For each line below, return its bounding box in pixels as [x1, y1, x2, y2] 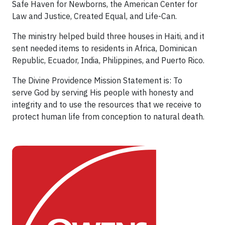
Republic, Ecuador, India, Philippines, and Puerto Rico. [12, 55, 204, 65]
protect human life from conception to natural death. [12, 111, 204, 122]
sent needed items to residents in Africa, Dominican [12, 43, 197, 53]
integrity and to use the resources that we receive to [12, 99, 201, 109]
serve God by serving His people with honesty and [12, 87, 193, 97]
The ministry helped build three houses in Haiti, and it [12, 31, 204, 41]
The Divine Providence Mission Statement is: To [12, 75, 182, 85]
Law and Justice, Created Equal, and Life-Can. [12, 11, 177, 21]
